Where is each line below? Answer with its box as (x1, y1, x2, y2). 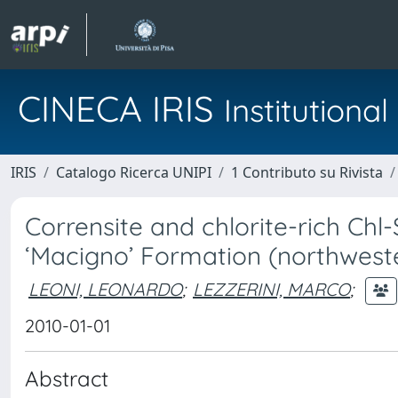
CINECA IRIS (18, 86, 224, 131)
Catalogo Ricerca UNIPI (56, 163, 211, 182)
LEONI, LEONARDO (28, 277, 182, 300)
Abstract (25, 365, 108, 392)
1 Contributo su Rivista (231, 163, 383, 182)
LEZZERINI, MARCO (193, 277, 350, 300)
